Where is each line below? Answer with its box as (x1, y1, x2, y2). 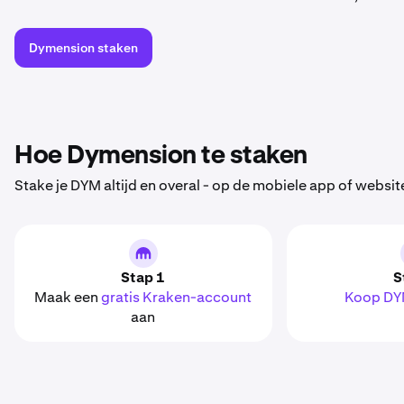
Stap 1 (121, 268, 166, 287)
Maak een (34, 288, 102, 307)
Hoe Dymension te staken (14, 143, 312, 169)
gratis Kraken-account (101, 288, 252, 307)
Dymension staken (29, 40, 138, 56)
